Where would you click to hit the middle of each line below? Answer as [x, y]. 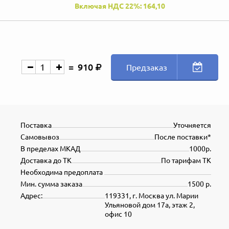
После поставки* [183, 137]
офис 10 [118, 214]
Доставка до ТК [46, 160]
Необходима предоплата [62, 172]
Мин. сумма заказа [51, 184]
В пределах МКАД [50, 148]
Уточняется [192, 125]
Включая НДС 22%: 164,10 [120, 6]
